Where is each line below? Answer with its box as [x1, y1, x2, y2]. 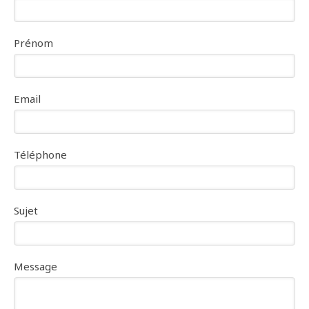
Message [14, 259, 57, 274]
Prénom [14, 36, 53, 50]
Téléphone [14, 148, 67, 162]
